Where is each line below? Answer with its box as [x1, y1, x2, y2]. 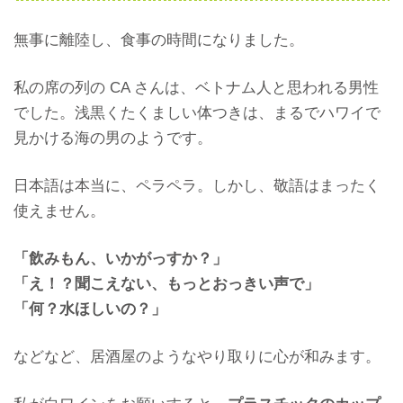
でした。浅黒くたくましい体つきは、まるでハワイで [13, 103, 381, 121]
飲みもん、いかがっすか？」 [29, 249, 228, 267]
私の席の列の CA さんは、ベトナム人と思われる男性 [13, 78, 379, 96]
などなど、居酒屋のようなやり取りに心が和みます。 [13, 347, 381, 365]
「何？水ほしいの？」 [13, 300, 166, 318]
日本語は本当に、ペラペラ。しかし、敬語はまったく [13, 176, 381, 194]
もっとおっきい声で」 [166, 274, 319, 292]
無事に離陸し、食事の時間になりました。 [13, 31, 304, 49]
